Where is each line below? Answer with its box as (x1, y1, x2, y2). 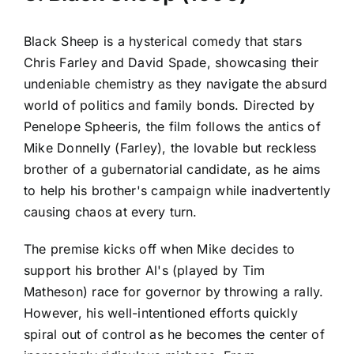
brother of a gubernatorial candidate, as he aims (24, 161, 321, 178)
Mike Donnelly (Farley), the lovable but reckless (24, 140, 317, 156)
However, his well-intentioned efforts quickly (24, 305, 298, 322)
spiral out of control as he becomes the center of (24, 326, 325, 343)
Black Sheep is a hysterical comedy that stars (24, 33, 302, 50)
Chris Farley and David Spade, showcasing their (24, 55, 319, 71)
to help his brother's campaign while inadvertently (24, 183, 330, 199)
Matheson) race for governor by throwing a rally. (24, 284, 324, 300)
